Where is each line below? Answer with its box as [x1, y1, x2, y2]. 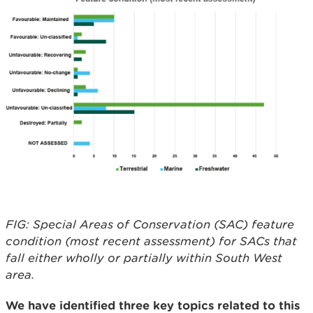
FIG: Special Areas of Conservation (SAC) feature [6, 217, 294, 232]
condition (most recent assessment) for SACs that [6, 234, 297, 249]
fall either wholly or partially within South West [6, 251, 282, 265]
